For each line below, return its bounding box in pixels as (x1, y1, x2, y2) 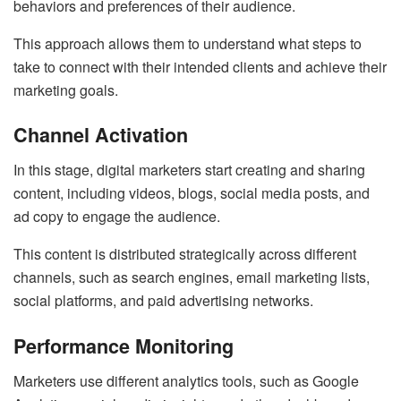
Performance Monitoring (13, 331, 234, 360)
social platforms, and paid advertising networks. (13, 290, 313, 311)
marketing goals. (13, 79, 118, 100)
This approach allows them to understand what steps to (13, 32, 362, 54)
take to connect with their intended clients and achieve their (13, 55, 387, 77)
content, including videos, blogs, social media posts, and (13, 183, 370, 204)
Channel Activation (13, 121, 188, 149)
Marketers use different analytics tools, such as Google (13, 370, 359, 391)
